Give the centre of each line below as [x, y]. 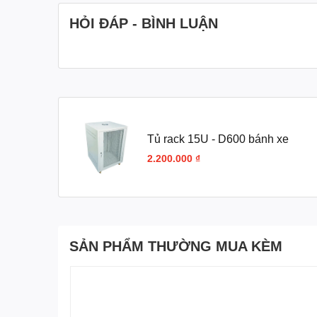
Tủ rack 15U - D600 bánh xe [218, 138]
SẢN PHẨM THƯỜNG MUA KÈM [176, 246]
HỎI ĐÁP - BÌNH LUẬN [144, 23]
